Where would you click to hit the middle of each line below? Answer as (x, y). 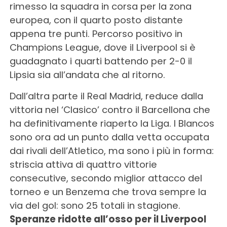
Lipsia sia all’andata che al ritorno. (87, 75)
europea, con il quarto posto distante (96, 20)
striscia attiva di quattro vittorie (83, 165)
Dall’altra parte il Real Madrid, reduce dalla (106, 96)
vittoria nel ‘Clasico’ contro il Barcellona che (110, 110)
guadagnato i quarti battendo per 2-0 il (101, 61)
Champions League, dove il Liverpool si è (102, 48)
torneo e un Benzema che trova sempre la (108, 192)
